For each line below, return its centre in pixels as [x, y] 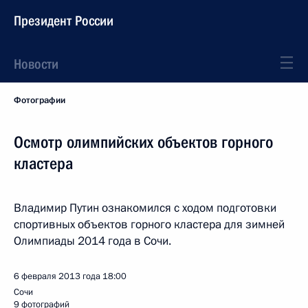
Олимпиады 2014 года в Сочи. [92, 241]
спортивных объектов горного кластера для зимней [149, 224]
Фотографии [40, 100]
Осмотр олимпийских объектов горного [143, 142]
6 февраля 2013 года [57, 276]
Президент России [64, 21]
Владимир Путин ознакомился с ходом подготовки [145, 208]
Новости [36, 64]
